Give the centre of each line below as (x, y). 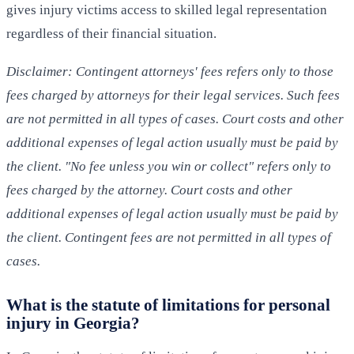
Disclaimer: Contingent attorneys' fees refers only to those (170, 72)
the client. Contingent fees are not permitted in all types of (169, 238)
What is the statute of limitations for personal (168, 305)
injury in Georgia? (73, 323)
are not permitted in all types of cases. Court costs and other (175, 119)
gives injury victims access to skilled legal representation (167, 10)
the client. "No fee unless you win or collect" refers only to (169, 167)
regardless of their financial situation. (111, 34)
